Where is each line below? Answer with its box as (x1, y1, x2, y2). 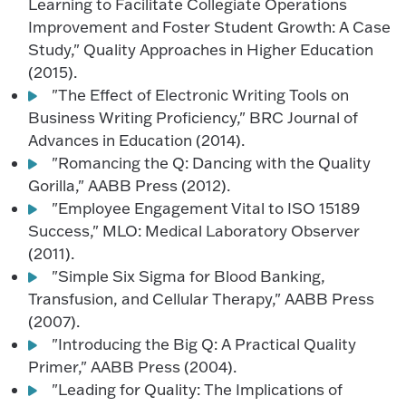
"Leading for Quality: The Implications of (52, 380, 343, 399)
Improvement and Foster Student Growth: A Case (28, 17, 391, 36)
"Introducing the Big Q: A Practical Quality (52, 334, 357, 353)
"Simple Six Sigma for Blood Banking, (52, 266, 326, 285)
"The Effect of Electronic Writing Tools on (52, 85, 350, 104)
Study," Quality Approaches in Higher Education (28, 40, 374, 59)
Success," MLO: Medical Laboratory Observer (28, 221, 361, 240)
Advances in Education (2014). (28, 130, 246, 150)
